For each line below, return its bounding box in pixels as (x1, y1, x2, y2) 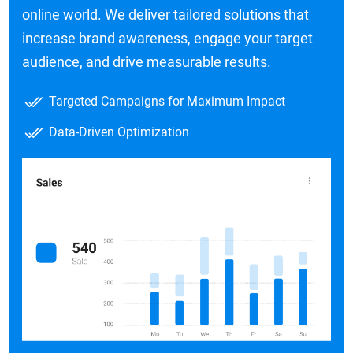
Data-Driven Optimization (46, 124, 189, 139)
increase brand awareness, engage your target (22, 29, 313, 46)
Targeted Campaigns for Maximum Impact (46, 93, 285, 109)
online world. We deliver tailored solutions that (22, 6, 309, 23)
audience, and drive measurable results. (22, 53, 271, 70)
